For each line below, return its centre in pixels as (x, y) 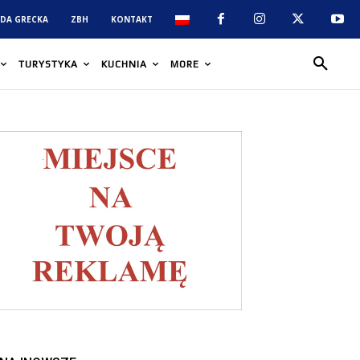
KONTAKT (132, 20)
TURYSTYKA (48, 65)
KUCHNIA (124, 65)
